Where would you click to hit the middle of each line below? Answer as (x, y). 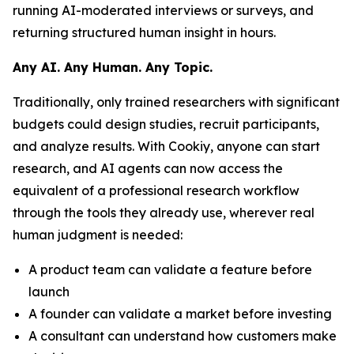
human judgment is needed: (98, 235)
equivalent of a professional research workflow (156, 190)
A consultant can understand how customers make (183, 336)
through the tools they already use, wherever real (164, 213)
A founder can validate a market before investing (180, 314)
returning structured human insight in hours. (144, 32)
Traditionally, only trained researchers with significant (176, 102)
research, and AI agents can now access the (148, 168)
